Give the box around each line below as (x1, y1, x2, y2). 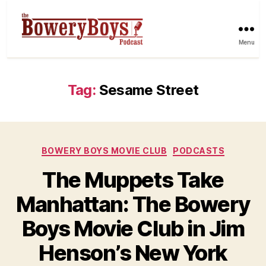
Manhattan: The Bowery (16, 191, 250, 218)
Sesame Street (99, 81, 199, 99)
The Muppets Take (42, 167, 224, 194)
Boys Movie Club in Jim (21, 216, 245, 242)
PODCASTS (173, 145, 225, 156)
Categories (132, 141, 185, 154)
